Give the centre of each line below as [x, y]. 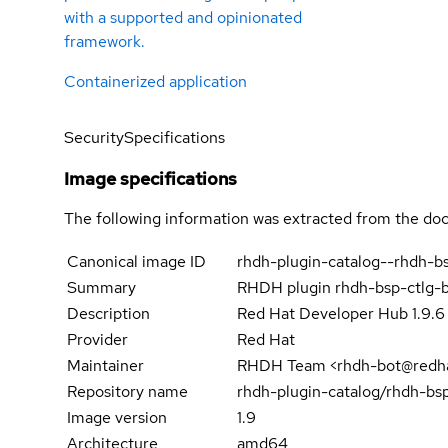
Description [108, 314]
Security [94, 138]
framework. [104, 42]
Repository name [127, 392]
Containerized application [155, 82]
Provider [97, 340]
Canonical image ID [136, 262]
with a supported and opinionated [183, 18]
